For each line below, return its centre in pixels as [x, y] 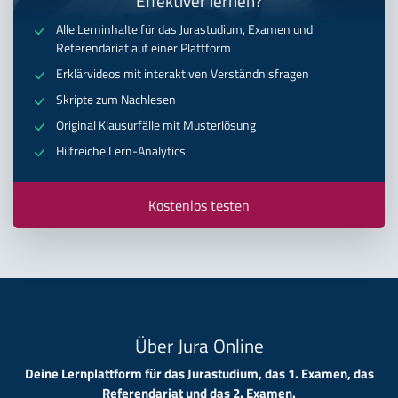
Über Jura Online [199, 346]
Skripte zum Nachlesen [116, 100]
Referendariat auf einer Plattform [143, 48]
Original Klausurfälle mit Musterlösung [156, 126]
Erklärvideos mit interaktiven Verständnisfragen [183, 74]
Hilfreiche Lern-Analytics [121, 151]
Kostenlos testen [199, 206]
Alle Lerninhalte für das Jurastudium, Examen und [184, 30]
